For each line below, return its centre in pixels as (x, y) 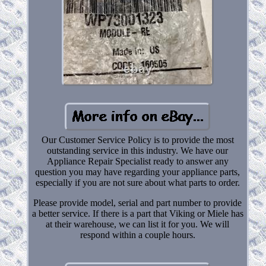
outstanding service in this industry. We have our (138, 150)
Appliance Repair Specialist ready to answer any (137, 161)
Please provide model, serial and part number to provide (138, 202)
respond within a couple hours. (137, 235)
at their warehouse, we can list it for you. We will (138, 224)
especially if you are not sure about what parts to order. (137, 182)
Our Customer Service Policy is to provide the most (137, 140)
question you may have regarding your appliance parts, (138, 172)
